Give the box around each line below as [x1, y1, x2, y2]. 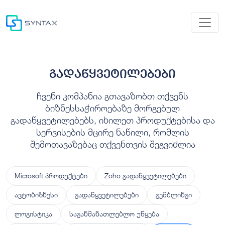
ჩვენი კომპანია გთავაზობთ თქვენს [37, 90, 188, 101]
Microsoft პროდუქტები [15, 171, 87, 180]
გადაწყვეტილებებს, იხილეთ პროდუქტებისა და [10, 114, 215, 126]
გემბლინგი [156, 190, 192, 199]
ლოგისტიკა [15, 209, 52, 218]
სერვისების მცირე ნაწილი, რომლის [36, 126, 189, 138]
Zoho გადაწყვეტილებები [104, 171, 186, 180]
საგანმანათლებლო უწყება [69, 209, 159, 218]
